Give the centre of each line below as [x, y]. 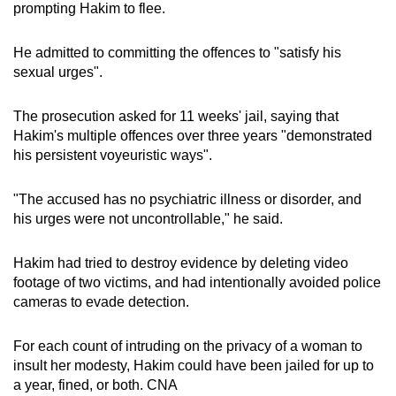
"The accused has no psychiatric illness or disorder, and [187, 199]
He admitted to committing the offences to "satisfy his [177, 52]
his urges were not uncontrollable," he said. [148, 218]
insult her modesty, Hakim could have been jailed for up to [194, 365]
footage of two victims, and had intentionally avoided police [197, 282]
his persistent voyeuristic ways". [113, 155]
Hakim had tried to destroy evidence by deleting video [181, 263]
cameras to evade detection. [101, 301]
